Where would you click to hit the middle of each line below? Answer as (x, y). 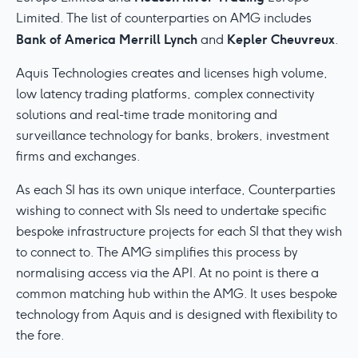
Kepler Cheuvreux (281, 39)
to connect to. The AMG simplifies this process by (157, 252)
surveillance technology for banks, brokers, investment (173, 135)
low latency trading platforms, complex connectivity (165, 94)
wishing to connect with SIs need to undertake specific (171, 211)
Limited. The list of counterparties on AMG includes (164, 18)
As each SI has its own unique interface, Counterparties (176, 190)
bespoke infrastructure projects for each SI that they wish (179, 231)
